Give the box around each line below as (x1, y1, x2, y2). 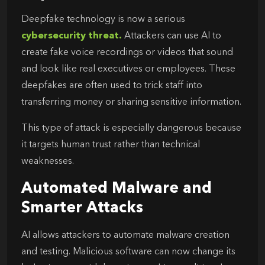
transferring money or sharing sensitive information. (21, 97, 241, 107)
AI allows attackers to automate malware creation (21, 230, 230, 240)
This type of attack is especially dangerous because (21, 123, 241, 133)
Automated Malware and (21, 180, 212, 196)
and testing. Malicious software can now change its (21, 247, 235, 257)
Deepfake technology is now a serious (21, 14, 185, 24)
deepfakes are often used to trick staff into (21, 80, 202, 91)
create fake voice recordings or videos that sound (21, 47, 233, 57)
